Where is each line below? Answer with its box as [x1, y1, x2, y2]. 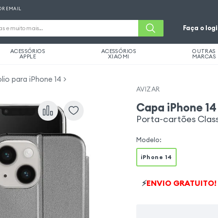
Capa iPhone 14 [136, 101, 217, 115]
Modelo [136, 135, 160, 144]
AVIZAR [136, 85, 160, 93]
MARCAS [192, 53, 217, 60]
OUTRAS [192, 48, 216, 54]
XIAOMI [108, 53, 129, 60]
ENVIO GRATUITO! [146, 178, 217, 188]
